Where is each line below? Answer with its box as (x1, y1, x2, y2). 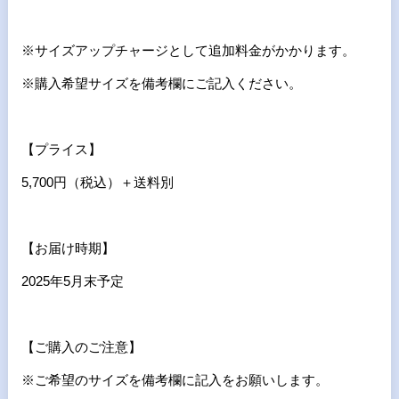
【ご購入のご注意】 (20, 338, 142, 354)
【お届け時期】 (20, 240, 115, 256)
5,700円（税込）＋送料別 (20, 174, 174, 190)
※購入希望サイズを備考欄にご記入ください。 (20, 75, 302, 91)
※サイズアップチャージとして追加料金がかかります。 (20, 42, 355, 58)
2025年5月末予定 (20, 273, 124, 289)
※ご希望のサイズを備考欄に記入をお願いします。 (20, 371, 329, 387)
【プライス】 (20, 141, 102, 157)
